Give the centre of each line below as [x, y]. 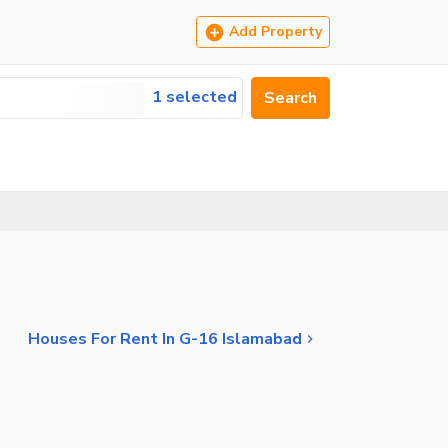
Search [290, 98]
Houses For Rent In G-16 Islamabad [165, 338]
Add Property [275, 31]
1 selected [194, 97]
